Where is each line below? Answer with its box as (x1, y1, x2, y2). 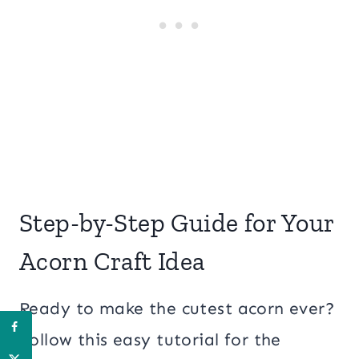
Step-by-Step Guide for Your (19, 207, 334, 238)
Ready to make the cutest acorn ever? (19, 297, 335, 319)
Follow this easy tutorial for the (19, 329, 281, 350)
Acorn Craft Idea (19, 245, 205, 276)
